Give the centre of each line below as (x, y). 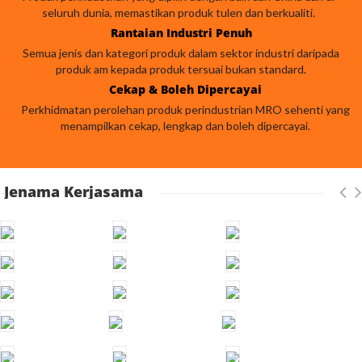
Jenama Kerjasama (74, 192)
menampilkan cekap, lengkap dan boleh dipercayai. (185, 126)
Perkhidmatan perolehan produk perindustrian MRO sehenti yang (185, 109)
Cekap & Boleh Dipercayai (185, 89)
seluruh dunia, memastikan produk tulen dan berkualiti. (178, 13)
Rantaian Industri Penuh (181, 33)
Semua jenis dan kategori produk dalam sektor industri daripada (181, 53)
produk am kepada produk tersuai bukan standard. (181, 69)
